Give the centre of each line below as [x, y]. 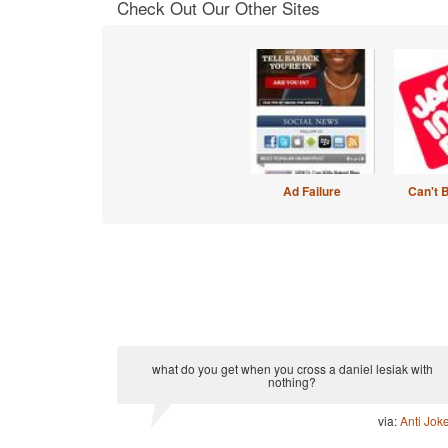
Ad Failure [312, 191]
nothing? [292, 381]
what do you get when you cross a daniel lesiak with [292, 368]
